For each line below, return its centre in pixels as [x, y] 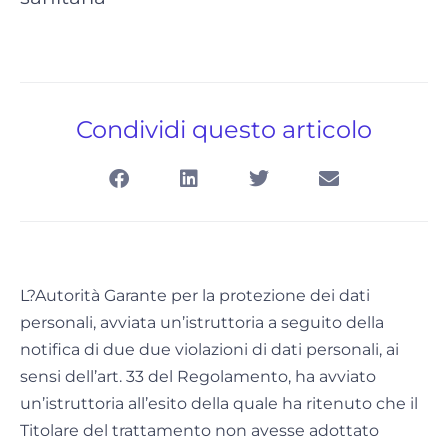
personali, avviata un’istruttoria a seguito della [202, 323]
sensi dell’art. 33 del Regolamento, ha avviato [198, 377]
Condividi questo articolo [224, 130]
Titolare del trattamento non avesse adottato [199, 431]
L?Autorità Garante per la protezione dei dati [195, 296]
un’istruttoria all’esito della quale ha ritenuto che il [219, 404]
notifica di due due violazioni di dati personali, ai [209, 350]
